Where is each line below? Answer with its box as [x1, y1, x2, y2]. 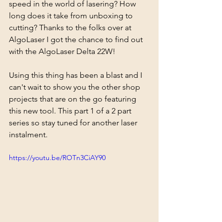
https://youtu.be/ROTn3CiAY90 [9, 153, 106, 163]
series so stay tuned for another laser [9, 118, 139, 128]
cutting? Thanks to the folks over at [9, 23, 133, 33]
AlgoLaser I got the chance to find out [9, 35, 145, 45]
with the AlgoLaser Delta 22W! [9, 47, 117, 56]
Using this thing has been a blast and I [9, 70, 144, 80]
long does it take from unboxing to [9, 11, 135, 21]
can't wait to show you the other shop [9, 82, 142, 92]
